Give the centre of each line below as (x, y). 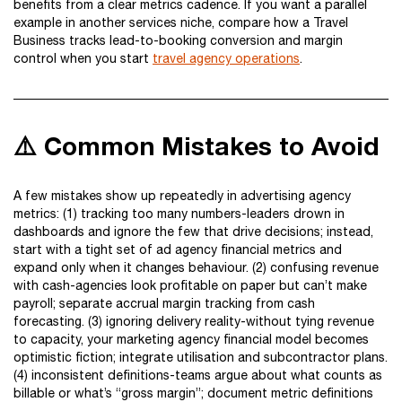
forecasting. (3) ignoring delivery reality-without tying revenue (194, 321)
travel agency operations (226, 58)
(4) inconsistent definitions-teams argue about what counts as (198, 375)
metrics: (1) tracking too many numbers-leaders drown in (179, 214)
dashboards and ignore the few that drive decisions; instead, (193, 232)
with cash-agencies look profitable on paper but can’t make (190, 285)
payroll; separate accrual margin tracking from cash (164, 303)
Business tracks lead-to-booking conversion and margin (178, 40)
